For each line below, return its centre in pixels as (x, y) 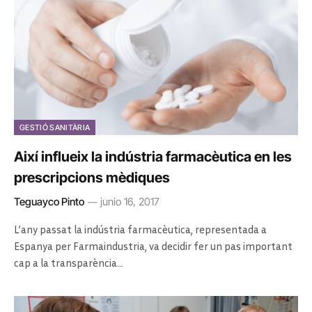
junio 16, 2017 (130, 202)
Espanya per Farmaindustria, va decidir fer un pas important (153, 246)
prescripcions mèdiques (92, 178)
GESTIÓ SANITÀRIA (55, 127)
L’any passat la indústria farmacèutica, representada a (140, 229)
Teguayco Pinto (49, 202)
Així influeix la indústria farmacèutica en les (153, 157)
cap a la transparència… (69, 263)
